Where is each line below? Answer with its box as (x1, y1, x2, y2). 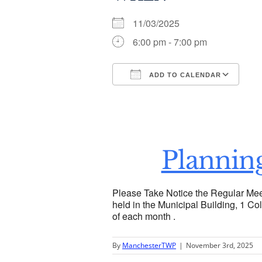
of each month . (112, 209, 175, 223)
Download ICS (133, 88, 194, 102)
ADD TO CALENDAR (147, 71, 221, 78)
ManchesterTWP (122, 240, 176, 250)
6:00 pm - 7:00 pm (133, 35, 207, 49)
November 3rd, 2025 (186, 240, 253, 250)
